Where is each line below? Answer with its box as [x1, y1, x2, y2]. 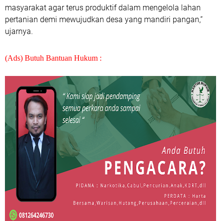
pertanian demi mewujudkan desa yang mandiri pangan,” [5, 15, 203, 24]
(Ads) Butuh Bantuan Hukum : [5, 54, 102, 62]
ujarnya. [5, 27, 33, 36]
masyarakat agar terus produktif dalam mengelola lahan [5, 3, 201, 12]
